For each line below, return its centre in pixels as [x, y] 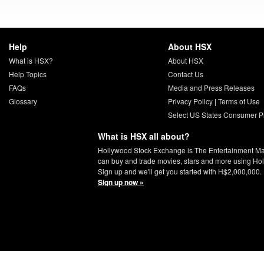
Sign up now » [121, 182]
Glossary [23, 101]
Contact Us [185, 74]
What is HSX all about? [144, 136]
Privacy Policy [190, 101]
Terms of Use [239, 101]
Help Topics [28, 74]
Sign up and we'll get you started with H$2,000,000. [180, 171]
